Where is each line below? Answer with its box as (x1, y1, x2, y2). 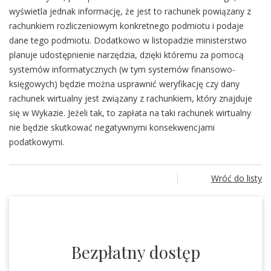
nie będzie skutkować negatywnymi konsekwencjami (9, 122, 215, 133)
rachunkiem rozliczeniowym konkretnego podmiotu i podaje (9, 20, 244, 31)
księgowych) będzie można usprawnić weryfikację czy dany (9, 78, 240, 90)
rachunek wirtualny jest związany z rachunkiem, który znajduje (9, 93, 252, 104)
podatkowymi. (9, 136, 64, 148)
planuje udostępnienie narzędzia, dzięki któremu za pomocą (9, 49, 244, 60)
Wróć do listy (211, 172, 262, 184)
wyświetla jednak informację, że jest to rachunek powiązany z (9, 5, 251, 17)
